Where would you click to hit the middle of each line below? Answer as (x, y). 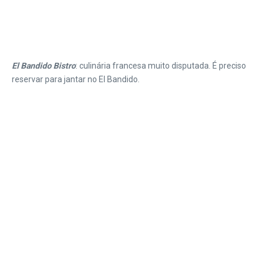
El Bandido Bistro (44, 65)
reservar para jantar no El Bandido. (76, 79)
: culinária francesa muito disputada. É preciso (161, 65)
